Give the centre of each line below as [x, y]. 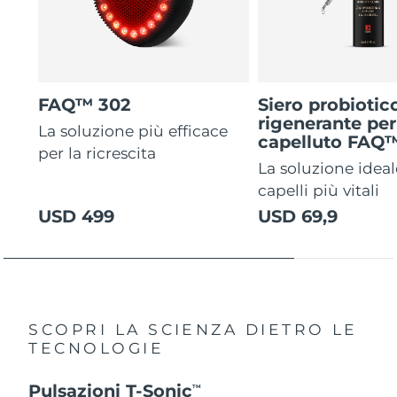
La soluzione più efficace [133, 131]
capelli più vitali [319, 191]
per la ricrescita [97, 153]
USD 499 [77, 216]
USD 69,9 [298, 216]
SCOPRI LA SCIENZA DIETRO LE [193, 329]
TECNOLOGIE [97, 347]
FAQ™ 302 [85, 104]
